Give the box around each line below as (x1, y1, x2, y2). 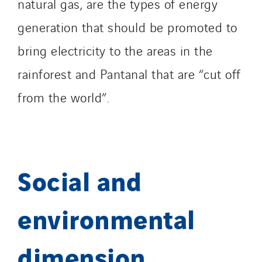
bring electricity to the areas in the (18, 41, 213, 59)
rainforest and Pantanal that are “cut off (18, 64, 241, 82)
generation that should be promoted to (18, 18, 237, 36)
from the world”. (18, 88, 109, 106)
